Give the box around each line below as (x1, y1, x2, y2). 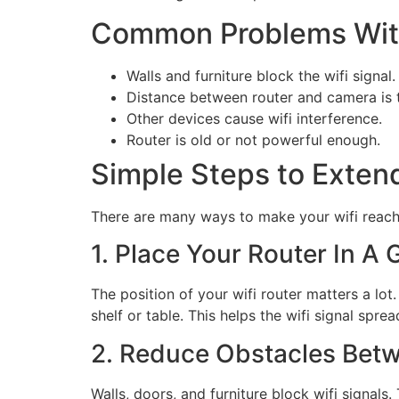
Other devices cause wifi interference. (126, 109, 382, 127)
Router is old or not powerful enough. (126, 130, 380, 149)
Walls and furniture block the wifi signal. (126, 66, 395, 85)
